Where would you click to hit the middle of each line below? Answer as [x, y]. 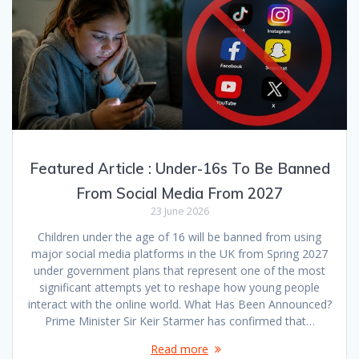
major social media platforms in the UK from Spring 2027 [179, 253]
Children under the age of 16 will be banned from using [179, 236]
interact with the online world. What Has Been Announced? [179, 304]
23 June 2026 [179, 211]
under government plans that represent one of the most [179, 270]
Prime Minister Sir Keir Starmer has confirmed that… [179, 321]
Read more [179, 349]
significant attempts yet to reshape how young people [179, 287]
